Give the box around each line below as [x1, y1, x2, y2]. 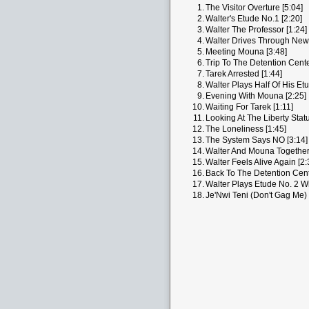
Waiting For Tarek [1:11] [206, 102, 293, 112]
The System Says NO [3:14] [206, 135, 308, 145]
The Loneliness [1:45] [206, 124, 286, 134]
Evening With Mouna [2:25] [206, 91, 306, 101]
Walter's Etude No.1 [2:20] [206, 14, 302, 23]
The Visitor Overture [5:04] [206, 3, 303, 12]
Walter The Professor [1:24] [206, 25, 307, 34]
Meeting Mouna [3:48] [206, 47, 287, 57]
